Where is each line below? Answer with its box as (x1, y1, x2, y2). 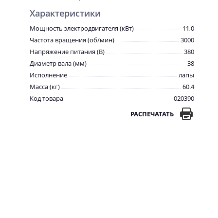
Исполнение (30, 71, 67, 79)
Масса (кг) (30, 82, 60, 91)
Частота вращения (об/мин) (30, 36, 114, 44)
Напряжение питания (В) (30, 47, 105, 56)
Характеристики (30, 7, 101, 19)
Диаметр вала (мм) (30, 59, 87, 68)
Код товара (30, 94, 63, 103)
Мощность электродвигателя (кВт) (30, 24, 134, 33)
